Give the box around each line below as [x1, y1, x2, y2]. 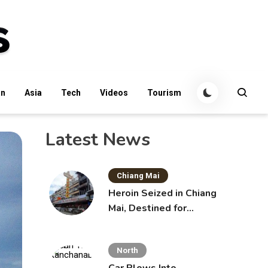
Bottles [108, 232, 144, 245]
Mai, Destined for [108, 202, 187, 215]
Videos [100, 87, 128, 98]
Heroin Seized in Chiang [108, 187, 217, 200]
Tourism [147, 87, 181, 98]
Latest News [45, 127, 150, 152]
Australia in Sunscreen [108, 217, 212, 230]
